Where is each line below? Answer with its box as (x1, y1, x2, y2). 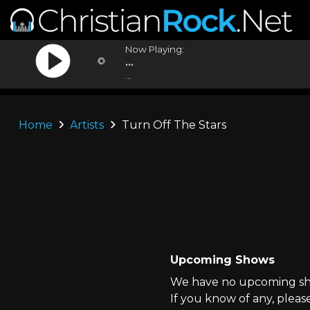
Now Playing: (125, 44, 185, 55)
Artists (70, 118, 104, 131)
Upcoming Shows (170, 253, 275, 266)
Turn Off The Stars (118, 118, 226, 131)
